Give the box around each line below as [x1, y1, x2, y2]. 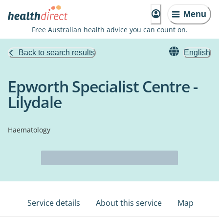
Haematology [8, 125, 50, 134]
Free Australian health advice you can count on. [31, 25, 188, 34]
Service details [27, 197, 80, 208]
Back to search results [19, 48, 95, 57]
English [184, 48, 210, 57]
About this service [96, 197, 162, 208]
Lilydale [8, 91, 62, 112]
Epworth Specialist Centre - [8, 76, 197, 97]
